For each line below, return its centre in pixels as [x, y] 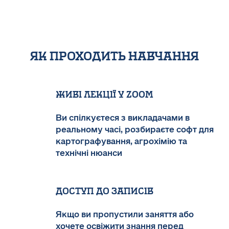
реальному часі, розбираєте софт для [135, 129]
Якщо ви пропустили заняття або [125, 214]
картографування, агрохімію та [121, 141]
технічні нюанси [89, 153]
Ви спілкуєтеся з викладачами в [123, 118]
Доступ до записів [105, 191]
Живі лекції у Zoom [105, 94]
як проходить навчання [114, 56]
